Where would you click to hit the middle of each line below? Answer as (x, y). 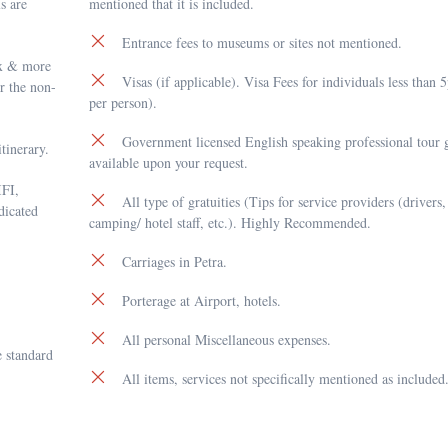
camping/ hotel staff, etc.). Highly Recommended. (230, 222)
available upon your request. (168, 162)
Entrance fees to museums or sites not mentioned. (262, 42)
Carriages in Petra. (174, 261)
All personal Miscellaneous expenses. (226, 339)
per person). (123, 102)
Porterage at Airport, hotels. (201, 300)
